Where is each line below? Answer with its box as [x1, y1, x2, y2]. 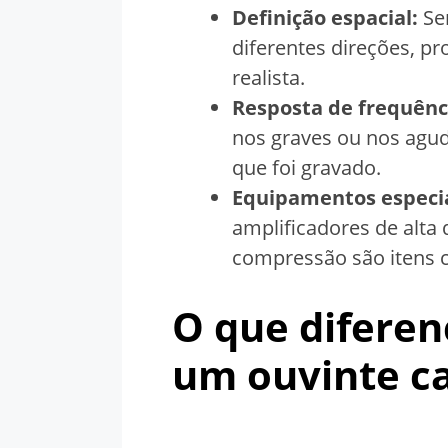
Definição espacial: [232, 4, 418, 32]
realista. [232, 64, 305, 92]
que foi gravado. [232, 154, 381, 182]
